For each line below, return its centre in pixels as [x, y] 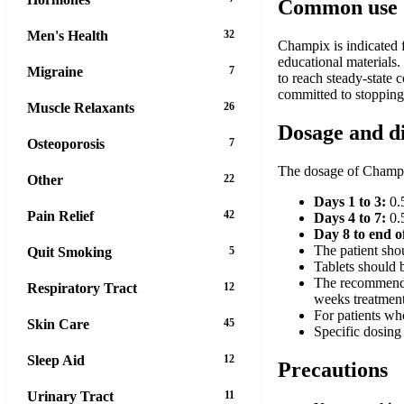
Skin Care [58, 324]
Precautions [333, 369]
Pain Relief [60, 216]
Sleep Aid [56, 360]
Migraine [55, 71]
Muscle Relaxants [81, 107]
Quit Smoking [69, 252]
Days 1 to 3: [350, 201]
